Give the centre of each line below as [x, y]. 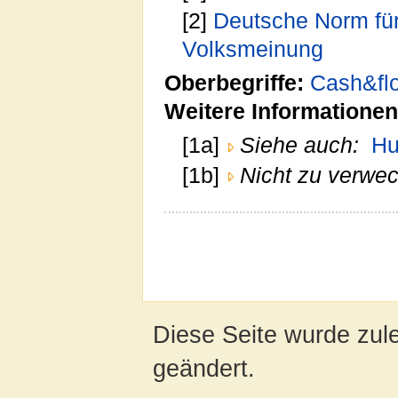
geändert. [204, 368]
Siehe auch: [300, 146]
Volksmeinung [253, 49]
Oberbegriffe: [234, 83]
